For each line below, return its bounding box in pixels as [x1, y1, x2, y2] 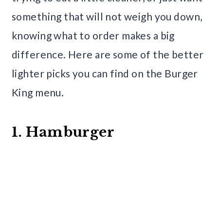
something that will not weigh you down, [12, 10, 202, 23]
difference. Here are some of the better [12, 48, 204, 61]
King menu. [12, 86, 64, 99]
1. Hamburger [12, 124, 115, 141]
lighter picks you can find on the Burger [12, 67, 198, 80]
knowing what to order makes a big [12, 29, 175, 42]
